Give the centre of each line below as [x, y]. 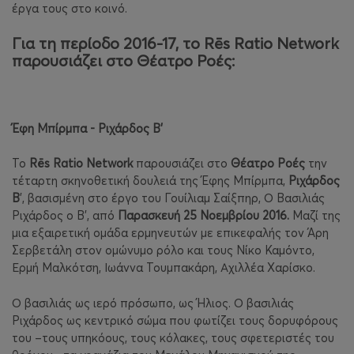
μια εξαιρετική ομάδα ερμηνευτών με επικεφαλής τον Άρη [170, 233]
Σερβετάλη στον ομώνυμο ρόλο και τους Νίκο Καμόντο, [163, 250]
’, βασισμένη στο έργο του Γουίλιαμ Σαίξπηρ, [142, 198]
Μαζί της [315, 216]
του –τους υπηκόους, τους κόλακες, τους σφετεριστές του [173, 337]
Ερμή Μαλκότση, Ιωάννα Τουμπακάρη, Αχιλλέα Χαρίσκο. [164, 268]
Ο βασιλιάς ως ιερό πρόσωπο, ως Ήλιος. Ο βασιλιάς [153, 303]
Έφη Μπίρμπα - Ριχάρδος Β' [87, 129]
